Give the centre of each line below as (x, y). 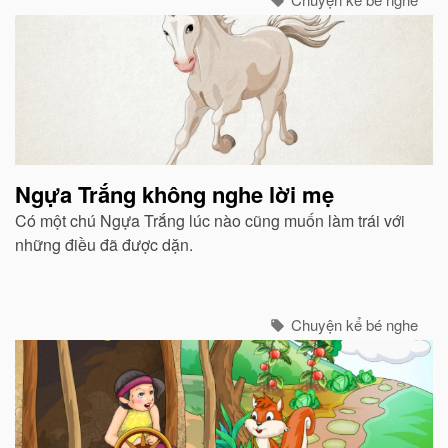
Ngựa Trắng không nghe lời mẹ (174, 194)
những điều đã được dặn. (104, 244)
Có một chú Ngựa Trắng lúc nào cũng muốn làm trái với (210, 220)
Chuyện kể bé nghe (352, 324)
